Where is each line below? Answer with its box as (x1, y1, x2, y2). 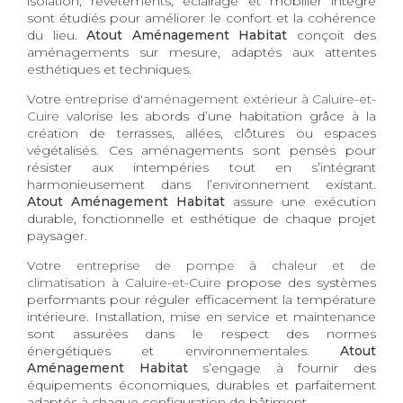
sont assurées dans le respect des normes (27, 326, 376, 343)
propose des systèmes (220, 274, 377, 291)
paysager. (27, 228, 87, 245)
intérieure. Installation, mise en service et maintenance (27, 309, 376, 326)
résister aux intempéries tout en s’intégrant (27, 159, 376, 176)
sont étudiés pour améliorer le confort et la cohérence (27, 10, 376, 27)
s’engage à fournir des (187, 360, 377, 377)
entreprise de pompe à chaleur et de (76, 257, 377, 274)
